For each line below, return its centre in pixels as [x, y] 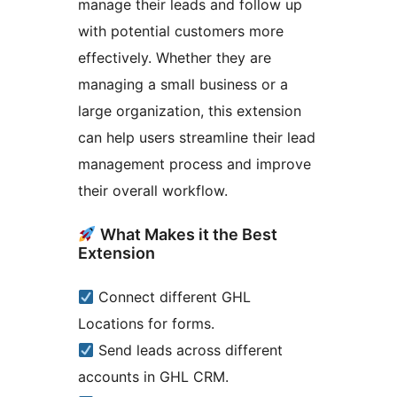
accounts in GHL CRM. [153, 377]
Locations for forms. [146, 324]
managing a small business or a [183, 85]
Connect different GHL [173, 297]
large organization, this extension [190, 111]
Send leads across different [189, 350]
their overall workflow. [153, 191]
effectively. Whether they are [175, 58]
